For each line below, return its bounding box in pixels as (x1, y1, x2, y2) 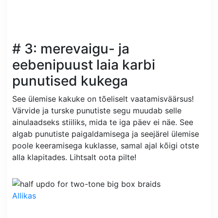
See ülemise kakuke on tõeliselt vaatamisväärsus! (12, 93, 194, 104)
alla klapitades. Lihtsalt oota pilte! (12, 152, 136, 162)
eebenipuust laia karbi (12, 56, 155, 73)
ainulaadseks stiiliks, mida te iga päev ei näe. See (12, 117, 193, 127)
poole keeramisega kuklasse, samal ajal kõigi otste (12, 140, 199, 150)
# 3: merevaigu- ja (12, 40, 129, 57)
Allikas (12, 191, 36, 201)
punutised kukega (12, 72, 128, 89)
